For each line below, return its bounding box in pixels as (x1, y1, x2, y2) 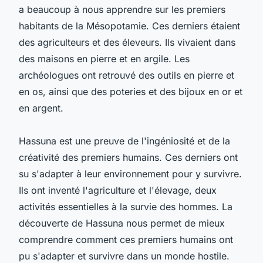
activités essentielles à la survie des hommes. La (19, 200, 232, 213)
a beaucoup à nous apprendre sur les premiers (19, 3, 225, 15)
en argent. (19, 102, 63, 114)
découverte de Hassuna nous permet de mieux (19, 217, 225, 229)
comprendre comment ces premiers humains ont (19, 233, 233, 245)
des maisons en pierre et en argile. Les (19, 52, 190, 65)
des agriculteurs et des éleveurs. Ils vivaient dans (19, 36, 235, 48)
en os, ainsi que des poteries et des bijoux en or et (19, 85, 242, 97)
